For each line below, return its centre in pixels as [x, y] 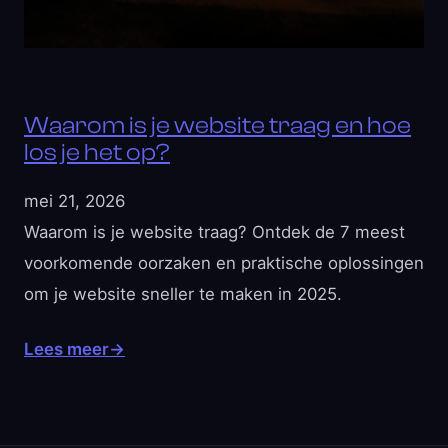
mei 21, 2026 [74, 201]
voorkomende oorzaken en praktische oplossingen [224, 263]
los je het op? [97, 152]
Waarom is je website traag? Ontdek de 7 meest [214, 232]
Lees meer [66, 349]
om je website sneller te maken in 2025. [183, 294]
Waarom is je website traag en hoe [217, 125]
